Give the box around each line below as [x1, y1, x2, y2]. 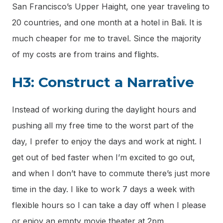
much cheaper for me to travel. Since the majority [12, 33, 201, 43]
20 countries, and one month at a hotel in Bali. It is [12, 17, 202, 27]
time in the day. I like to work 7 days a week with [12, 184, 195, 194]
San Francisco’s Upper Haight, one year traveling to [12, 1, 210, 11]
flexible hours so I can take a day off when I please [12, 200, 206, 210]
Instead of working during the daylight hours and [12, 104, 196, 114]
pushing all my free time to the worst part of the [12, 120, 194, 130]
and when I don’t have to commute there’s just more [12, 168, 210, 178]
